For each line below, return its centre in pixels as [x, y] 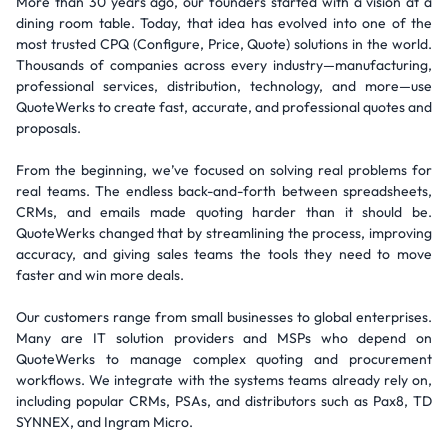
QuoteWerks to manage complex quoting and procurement [224, 359]
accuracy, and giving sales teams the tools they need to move [224, 254]
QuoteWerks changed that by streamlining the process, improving [224, 233]
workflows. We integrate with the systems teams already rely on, [224, 380]
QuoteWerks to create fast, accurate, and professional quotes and [224, 107]
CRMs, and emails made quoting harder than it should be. [224, 212]
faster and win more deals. [100, 275]
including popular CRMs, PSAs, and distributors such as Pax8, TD [224, 401]
